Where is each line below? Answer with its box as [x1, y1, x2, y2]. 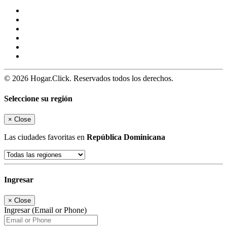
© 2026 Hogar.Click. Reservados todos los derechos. [4, 74, 173, 83]
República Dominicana [87, 132, 165, 141]
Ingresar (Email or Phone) [4, 206, 87, 215]
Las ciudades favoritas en [4, 132, 87, 141]
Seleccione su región [4, 94, 72, 103]
